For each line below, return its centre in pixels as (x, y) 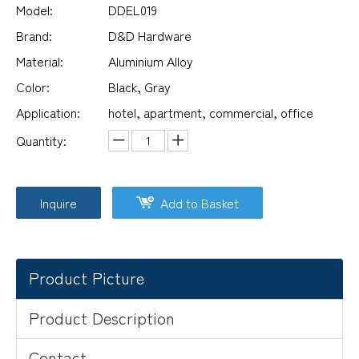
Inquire (58, 202)
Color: (33, 86)
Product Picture (87, 277)
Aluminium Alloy (151, 61)
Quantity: (41, 140)
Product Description (102, 317)
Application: (48, 112)
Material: (40, 61)
